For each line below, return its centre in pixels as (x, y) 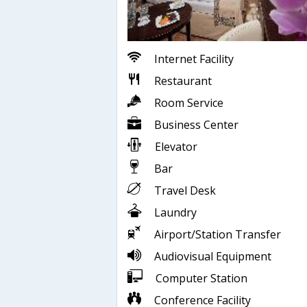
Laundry (175, 212)
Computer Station (201, 278)
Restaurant (183, 81)
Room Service (189, 102)
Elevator (176, 146)
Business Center (196, 124)
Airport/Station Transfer (218, 234)
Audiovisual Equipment (213, 256)
